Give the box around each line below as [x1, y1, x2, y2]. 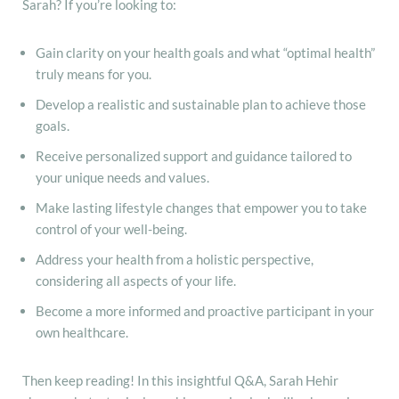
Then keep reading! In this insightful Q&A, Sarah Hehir [22, 371, 338, 388]
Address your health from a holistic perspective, [36, 250, 313, 267]
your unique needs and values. [36, 168, 209, 185]
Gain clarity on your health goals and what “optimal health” [36, 44, 375, 61]
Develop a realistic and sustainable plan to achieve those [36, 95, 366, 112]
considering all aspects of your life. [36, 272, 236, 289]
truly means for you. [36, 65, 151, 82]
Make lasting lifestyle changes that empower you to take [36, 199, 367, 216]
